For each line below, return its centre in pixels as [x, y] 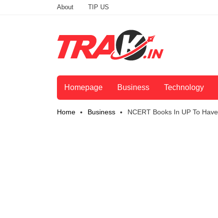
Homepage [83, 88]
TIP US [99, 7]
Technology [184, 88]
